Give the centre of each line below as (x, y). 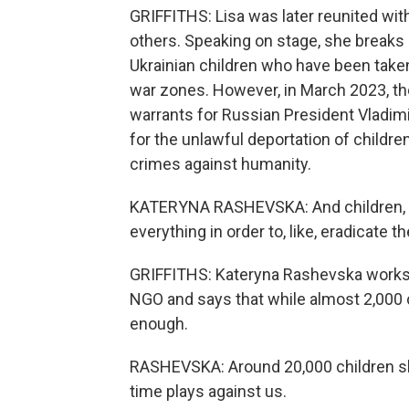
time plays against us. (208, 391)
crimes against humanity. (220, 164)
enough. (159, 324)
